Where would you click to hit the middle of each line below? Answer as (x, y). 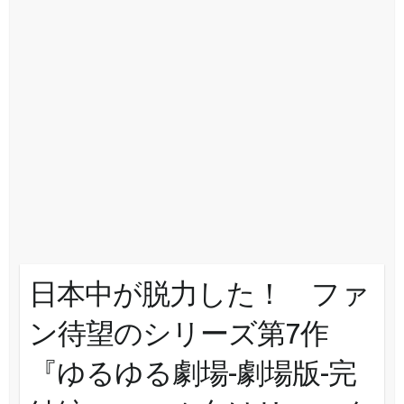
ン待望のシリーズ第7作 (178, 332)
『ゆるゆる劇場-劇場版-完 (192, 372)
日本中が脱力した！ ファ (198, 293)
